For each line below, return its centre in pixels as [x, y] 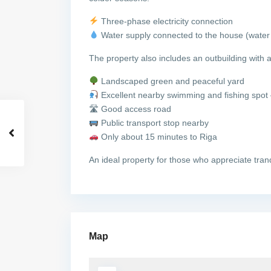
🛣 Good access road [130, 109]
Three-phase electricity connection [165, 21]
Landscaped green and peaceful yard [171, 81]
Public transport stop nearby [153, 123]
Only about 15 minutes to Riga [158, 137]
